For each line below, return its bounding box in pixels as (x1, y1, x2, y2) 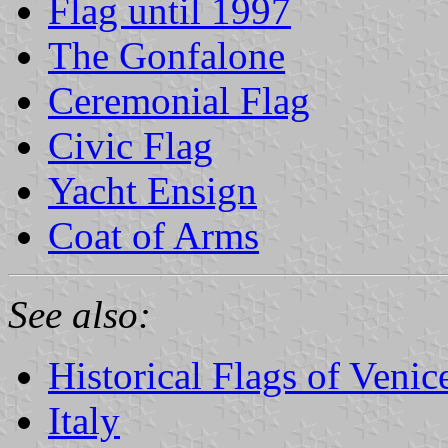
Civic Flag (48, 123, 213, 167)
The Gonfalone (48, 33, 285, 77)
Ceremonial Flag (48, 78, 310, 122)
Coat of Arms (48, 213, 259, 257)
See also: (8, 292, 151, 336)
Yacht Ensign (48, 168, 257, 212)
